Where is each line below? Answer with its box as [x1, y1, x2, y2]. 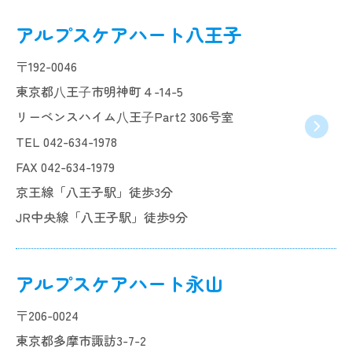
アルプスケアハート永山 [16, 269, 223, 297]
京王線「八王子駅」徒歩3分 [16, 182, 173, 201]
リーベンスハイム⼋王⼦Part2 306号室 [16, 107, 233, 126]
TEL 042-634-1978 [16, 132, 117, 151]
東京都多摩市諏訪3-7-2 [16, 331, 146, 350]
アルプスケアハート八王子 [16, 20, 242, 48]
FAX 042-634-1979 [16, 157, 115, 176]
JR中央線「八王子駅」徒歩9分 [16, 207, 188, 226]
